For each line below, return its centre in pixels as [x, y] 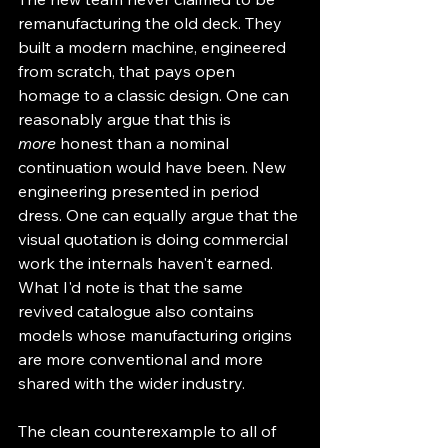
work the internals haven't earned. [147, 262]
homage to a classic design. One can [155, 94]
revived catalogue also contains [138, 310]
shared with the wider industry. [131, 382]
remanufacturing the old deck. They [152, 22]
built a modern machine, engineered [154, 46]
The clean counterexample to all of [149, 430]
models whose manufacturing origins [157, 334]
